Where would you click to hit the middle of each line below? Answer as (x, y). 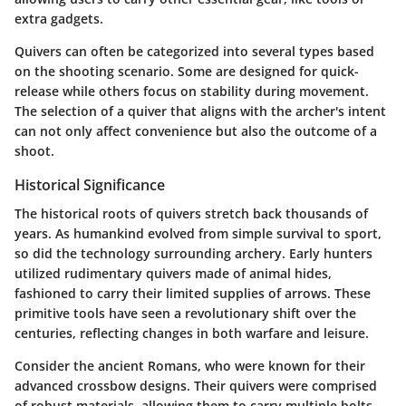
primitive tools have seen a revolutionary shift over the (185, 314)
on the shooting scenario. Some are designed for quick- (187, 72)
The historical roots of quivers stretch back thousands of (191, 214)
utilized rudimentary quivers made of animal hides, (173, 274)
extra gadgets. (59, 19)
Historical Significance (90, 185)
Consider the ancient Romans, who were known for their (190, 366)
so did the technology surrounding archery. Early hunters (193, 254)
